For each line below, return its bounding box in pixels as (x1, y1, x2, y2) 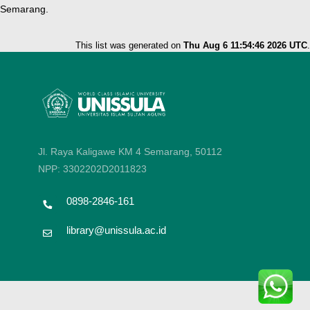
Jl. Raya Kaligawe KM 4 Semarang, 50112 (38, 146, 222, 158)
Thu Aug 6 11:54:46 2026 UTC (183, 40, 307, 51)
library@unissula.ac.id (66, 224, 166, 237)
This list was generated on (75, 40, 183, 51)
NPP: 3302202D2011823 (38, 163, 147, 175)
